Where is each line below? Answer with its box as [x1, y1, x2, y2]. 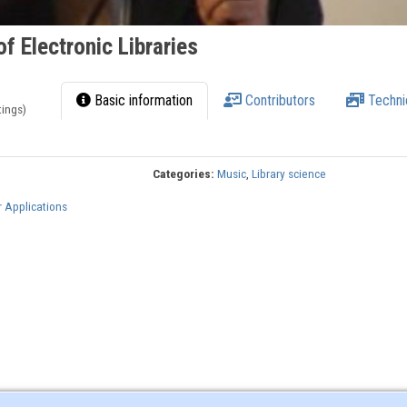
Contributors [242, 92, 316, 110]
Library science [252, 166, 327, 182]
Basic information [91, 92, 194, 110]
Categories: [153, 166, 215, 182]
